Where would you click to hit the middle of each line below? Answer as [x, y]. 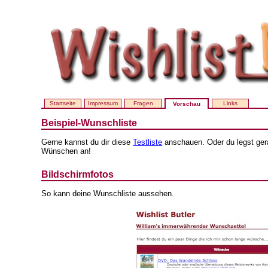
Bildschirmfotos [78, 174]
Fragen [143, 103]
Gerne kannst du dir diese [87, 142]
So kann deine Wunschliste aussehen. [108, 193]
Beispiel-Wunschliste [89, 123]
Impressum [103, 103]
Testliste [148, 142]
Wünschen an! [66, 151]
